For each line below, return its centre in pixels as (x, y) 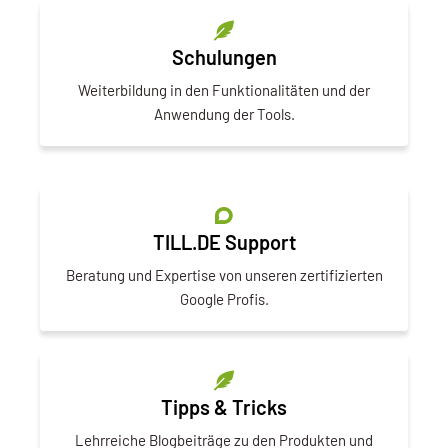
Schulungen (224, 56)
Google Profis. (224, 298)
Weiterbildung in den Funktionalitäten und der (224, 89)
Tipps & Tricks (224, 406)
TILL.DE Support (224, 241)
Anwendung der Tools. (224, 113)
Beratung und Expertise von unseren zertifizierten (224, 274)
